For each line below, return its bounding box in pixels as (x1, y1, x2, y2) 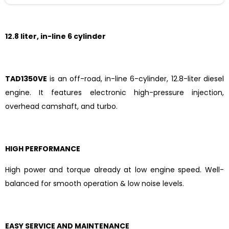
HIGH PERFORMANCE (5, 143, 82, 154)
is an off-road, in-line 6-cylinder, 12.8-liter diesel (47, 73, 224, 84)
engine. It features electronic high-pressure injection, (5, 87, 224, 98)
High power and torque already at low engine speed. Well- (5, 164, 224, 175)
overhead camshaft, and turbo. (5, 101, 118, 111)
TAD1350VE (5, 73, 47, 84)
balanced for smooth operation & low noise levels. (5, 178, 184, 189)
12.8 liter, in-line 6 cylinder (5, 31, 106, 42)
